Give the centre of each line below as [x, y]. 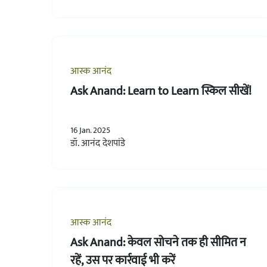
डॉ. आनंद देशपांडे [98, 143]
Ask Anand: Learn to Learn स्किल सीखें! [161, 91]
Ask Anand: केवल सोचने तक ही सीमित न [158, 242]
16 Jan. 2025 [90, 130]
